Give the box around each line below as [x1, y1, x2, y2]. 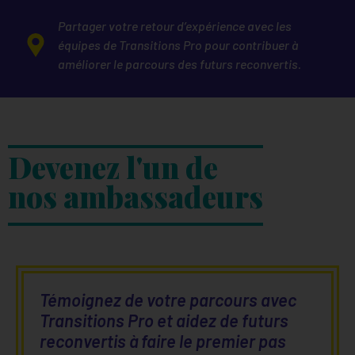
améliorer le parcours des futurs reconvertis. [57, 55, 301, 71]
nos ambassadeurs [8, 176, 263, 216]
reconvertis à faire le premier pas [40, 330, 286, 351]
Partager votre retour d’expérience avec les [57, 17, 292, 33]
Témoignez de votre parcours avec [40, 288, 296, 310]
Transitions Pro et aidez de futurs [40, 309, 288, 330]
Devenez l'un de [8, 147, 218, 186]
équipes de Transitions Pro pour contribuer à [57, 36, 298, 52]
